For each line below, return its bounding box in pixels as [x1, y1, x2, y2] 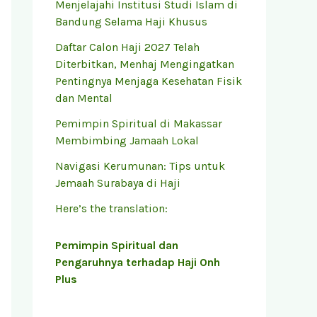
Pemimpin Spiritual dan [55, 238, 178, 253]
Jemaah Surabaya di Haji [55, 176, 180, 190]
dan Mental [55, 91, 113, 105]
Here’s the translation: [55, 202, 168, 216]
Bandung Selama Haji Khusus [55, 15, 207, 29]
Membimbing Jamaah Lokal [55, 134, 199, 148]
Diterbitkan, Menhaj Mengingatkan [55, 57, 234, 71]
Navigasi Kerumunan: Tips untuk [55, 159, 225, 173]
